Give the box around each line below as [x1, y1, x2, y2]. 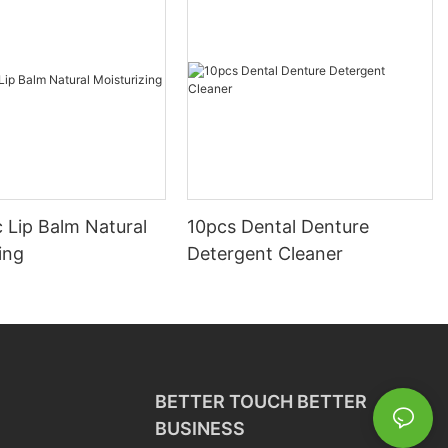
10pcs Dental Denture [187, 216, 370, 238]
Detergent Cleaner [187, 243, 344, 265]
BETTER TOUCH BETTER [154, 391, 367, 413]
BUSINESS [154, 418, 245, 440]
